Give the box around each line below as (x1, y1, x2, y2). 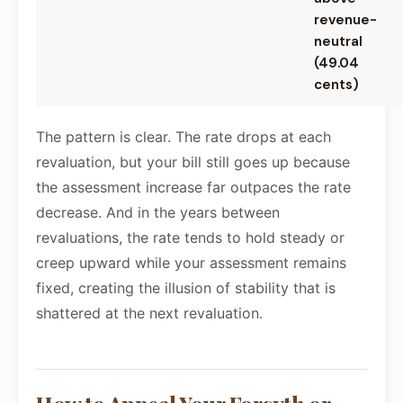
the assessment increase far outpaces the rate (36, 178, 351, 197)
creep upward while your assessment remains (36, 254, 346, 273)
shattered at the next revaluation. (36, 304, 263, 323)
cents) (314, 76, 359, 94)
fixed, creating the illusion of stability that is (36, 279, 336, 298)
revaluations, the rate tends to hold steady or (36, 228, 345, 247)
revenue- (314, 11, 377, 30)
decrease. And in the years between (36, 203, 280, 222)
